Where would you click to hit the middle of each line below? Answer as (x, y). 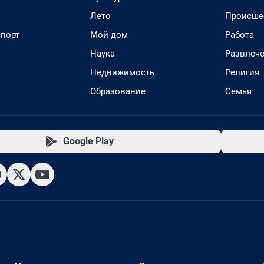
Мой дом (109, 34)
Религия (242, 72)
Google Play (88, 141)
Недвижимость (122, 72)
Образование (118, 91)
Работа (240, 34)
